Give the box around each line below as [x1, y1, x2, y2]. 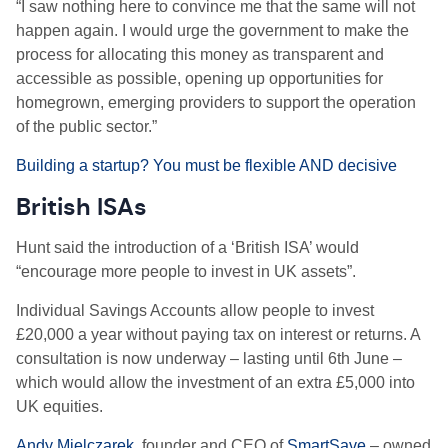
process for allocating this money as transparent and [16, 46, 384, 63]
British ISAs [16, 192, 147, 222]
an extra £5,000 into [271, 374, 415, 391]
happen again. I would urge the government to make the [16, 22, 409, 39]
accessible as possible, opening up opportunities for [16, 70, 383, 87]
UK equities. [16, 398, 103, 415]
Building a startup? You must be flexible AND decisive [16, 157, 397, 174]
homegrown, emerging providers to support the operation [16, 94, 416, 111]
